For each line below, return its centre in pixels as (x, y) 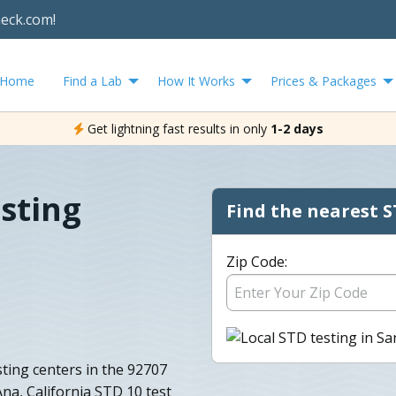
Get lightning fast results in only (177, 128)
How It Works (196, 80)
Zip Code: (257, 261)
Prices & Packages (324, 80)
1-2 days (297, 128)
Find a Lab (92, 80)
